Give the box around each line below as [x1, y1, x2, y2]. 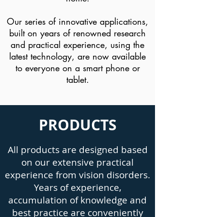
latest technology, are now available [9, 50, 146, 62]
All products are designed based [7, 143, 148, 156]
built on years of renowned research [9, 27, 146, 39]
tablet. [66, 74, 89, 85]
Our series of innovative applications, [7, 15, 148, 27]
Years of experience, [33, 181, 122, 194]
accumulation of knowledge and [8, 194, 147, 206]
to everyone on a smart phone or [15, 62, 140, 74]
